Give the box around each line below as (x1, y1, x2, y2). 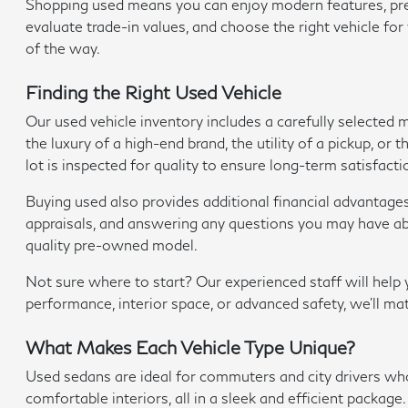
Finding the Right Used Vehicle (25, 81, 282, 103)
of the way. (25, 39, 101, 56)
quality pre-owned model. (25, 236, 199, 253)
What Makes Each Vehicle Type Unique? (25, 336, 356, 358)
